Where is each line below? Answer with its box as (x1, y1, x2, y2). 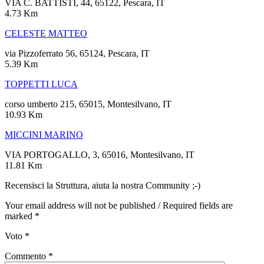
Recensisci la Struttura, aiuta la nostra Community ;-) (5, 180, 200, 190)
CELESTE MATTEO (5, 28, 87, 38)
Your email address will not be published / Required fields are (5, 200, 233, 210)
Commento (5, 250, 48, 261)
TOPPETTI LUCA (5, 78, 78, 89)
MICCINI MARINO (5, 129, 83, 140)
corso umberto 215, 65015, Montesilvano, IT (5, 98, 171, 109)
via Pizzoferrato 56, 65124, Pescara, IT (5, 48, 150, 58)
